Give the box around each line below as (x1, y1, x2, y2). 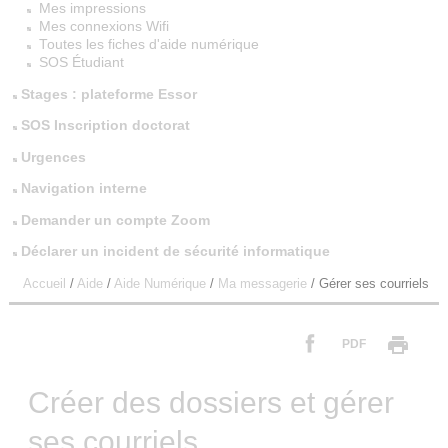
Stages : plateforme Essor (21, 86, 198, 102)
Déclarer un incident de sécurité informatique (21, 244, 331, 260)
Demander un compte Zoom (21, 212, 211, 228)
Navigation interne (21, 181, 148, 197)
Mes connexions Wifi (38, 19, 169, 35)
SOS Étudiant (38, 55, 124, 71)
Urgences (21, 149, 87, 165)
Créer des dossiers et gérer (28, 385, 395, 420)
